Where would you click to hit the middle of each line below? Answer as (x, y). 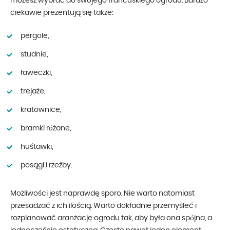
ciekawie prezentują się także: (62, 13)
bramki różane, (46, 128)
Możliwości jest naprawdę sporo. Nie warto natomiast (102, 193)
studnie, (34, 54)
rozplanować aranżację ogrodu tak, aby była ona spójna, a (111, 218)
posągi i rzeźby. (46, 165)
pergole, (35, 36)
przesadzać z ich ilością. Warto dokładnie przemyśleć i (103, 206)
